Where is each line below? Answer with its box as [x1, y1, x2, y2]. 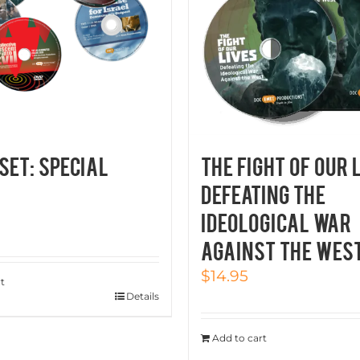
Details [126, 290, 159, 302]
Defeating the [201, 179, 325, 207]
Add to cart [212, 332, 267, 344]
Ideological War [201, 207, 351, 235]
